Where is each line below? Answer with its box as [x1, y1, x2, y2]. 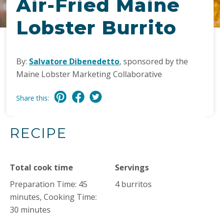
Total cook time [10, 162, 73, 173]
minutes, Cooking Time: [10, 192, 97, 202]
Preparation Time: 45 [10, 179, 87, 190]
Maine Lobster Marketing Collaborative [16, 69, 162, 80]
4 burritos [115, 179, 152, 190]
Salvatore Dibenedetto [29, 56, 119, 67]
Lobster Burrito [16, 16, 176, 39]
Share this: [16, 93, 49, 103]
